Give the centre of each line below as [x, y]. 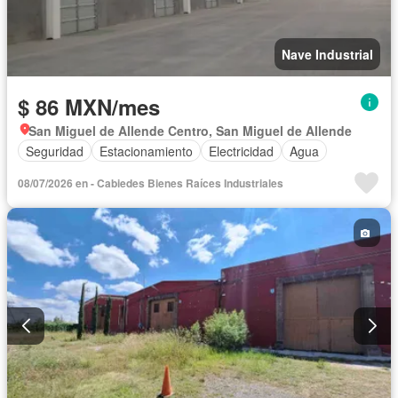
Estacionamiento [146, 151]
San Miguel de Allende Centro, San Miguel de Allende [190, 131]
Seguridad [55, 151]
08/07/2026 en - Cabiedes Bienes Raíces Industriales [151, 183]
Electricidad [241, 151]
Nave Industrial [327, 55]
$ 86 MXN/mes [89, 107]
